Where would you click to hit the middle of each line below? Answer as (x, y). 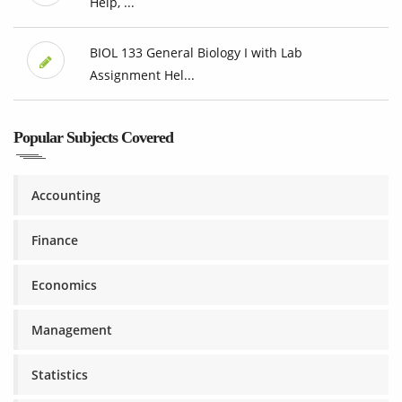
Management (72, 330)
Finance (55, 240)
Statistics (60, 375)
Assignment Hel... (142, 75)
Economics (64, 285)
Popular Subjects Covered (93, 138)
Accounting (66, 196)
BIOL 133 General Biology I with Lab (196, 53)
